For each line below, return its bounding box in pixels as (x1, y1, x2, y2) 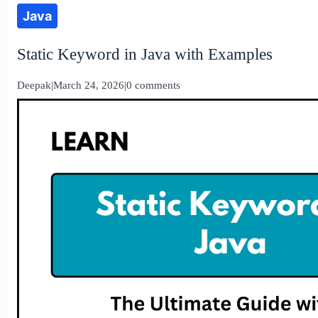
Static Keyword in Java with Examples (17, 45, 273, 63)
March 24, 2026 (53, 79, 124, 91)
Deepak (17, 79, 51, 91)
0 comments (126, 79, 180, 91)
